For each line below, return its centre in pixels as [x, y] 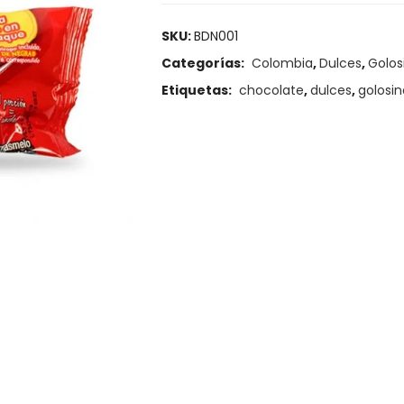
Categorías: [204, 63]
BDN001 [216, 36]
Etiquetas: [198, 90]
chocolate [271, 90]
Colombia [282, 63]
